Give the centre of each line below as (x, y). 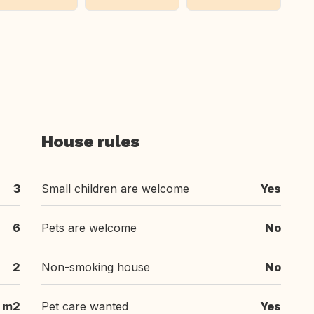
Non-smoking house (96, 267)
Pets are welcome (89, 228)
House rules (90, 142)
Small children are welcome (115, 189)
